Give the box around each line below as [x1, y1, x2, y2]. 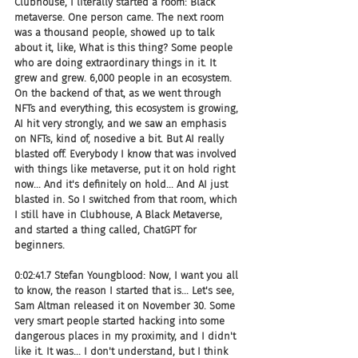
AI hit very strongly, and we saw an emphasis [14, 117, 229, 129]
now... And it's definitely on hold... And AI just [14, 177, 231, 190]
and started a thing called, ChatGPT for [14, 223, 200, 236]
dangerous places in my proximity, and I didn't [14, 329, 239, 342]
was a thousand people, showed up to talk [14, 26, 217, 38]
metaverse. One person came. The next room [14, 10, 227, 23]
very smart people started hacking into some [14, 314, 228, 327]
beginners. [14, 238, 65, 251]
